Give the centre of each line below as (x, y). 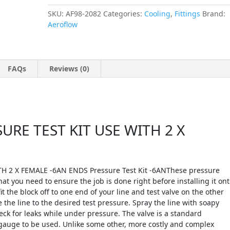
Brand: (214, 14)
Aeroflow (63, 24)
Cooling (158, 14)
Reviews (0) (69, 69)
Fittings (188, 14)
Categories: (124, 14)
